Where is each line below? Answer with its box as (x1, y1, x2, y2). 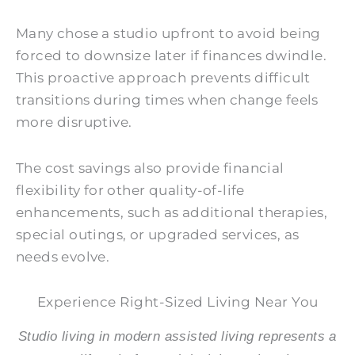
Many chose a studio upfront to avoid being (16, 25, 321, 41)
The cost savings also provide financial (16, 159, 284, 176)
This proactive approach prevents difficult (16, 69, 311, 86)
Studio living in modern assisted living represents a (18, 329, 337, 345)
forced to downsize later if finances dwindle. (16, 47, 326, 63)
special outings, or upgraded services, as (16, 226, 300, 242)
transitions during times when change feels (16, 91, 319, 108)
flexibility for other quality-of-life (16, 181, 245, 198)
